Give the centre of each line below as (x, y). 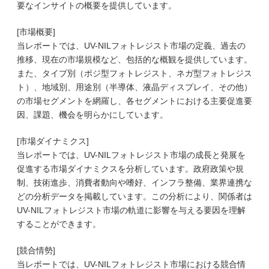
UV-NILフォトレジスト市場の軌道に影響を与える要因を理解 (131, 210)
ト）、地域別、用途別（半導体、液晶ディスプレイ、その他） (134, 87)
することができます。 (59, 224)
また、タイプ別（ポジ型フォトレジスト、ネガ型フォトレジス (134, 73)
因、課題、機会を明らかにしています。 (92, 115)
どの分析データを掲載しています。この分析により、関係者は (134, 196)
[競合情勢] (36, 250)
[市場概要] (36, 32)
